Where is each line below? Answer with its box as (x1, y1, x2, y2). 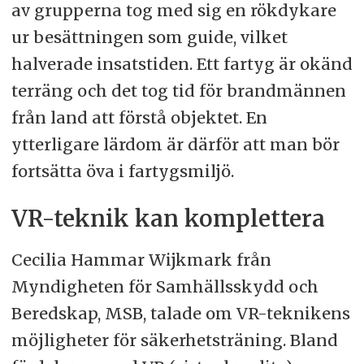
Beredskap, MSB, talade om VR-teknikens (11, 303, 350, 324)
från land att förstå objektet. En (11, 107, 267, 128)
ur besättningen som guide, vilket (11, 27, 288, 48)
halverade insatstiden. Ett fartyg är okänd (11, 54, 353, 75)
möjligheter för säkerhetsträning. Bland (11, 330, 338, 351)
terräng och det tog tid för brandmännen (11, 80, 346, 102)
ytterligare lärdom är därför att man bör (11, 134, 340, 155)
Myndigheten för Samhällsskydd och (11, 276, 318, 297)
